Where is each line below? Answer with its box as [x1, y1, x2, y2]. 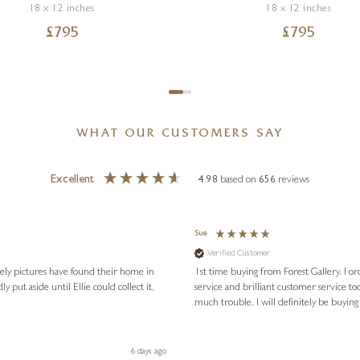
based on [220, 175, 260, 186]
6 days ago [130, 348, 166, 357]
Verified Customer [207, 248, 271, 258]
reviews [278, 175, 310, 186]
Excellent [50, 174, 94, 187]
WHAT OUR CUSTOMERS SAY [76, 129, 284, 141]
